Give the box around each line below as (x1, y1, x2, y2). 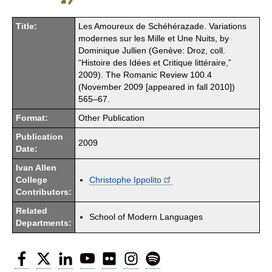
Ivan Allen (16, 163, 56, 172)
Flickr (117, 250, 137, 260)
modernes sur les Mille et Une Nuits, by (78, 33, 229, 43)
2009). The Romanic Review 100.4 (78, 70, 212, 80)
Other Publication (78, 113, 144, 123)
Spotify (160, 250, 189, 260)
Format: (16, 113, 48, 123)
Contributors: (16, 187, 72, 197)
